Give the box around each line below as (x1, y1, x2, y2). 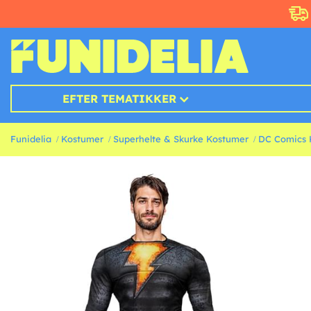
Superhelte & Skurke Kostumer (113, 133, 249, 145)
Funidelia (10, 133, 51, 145)
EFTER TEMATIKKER (62, 92, 177, 106)
